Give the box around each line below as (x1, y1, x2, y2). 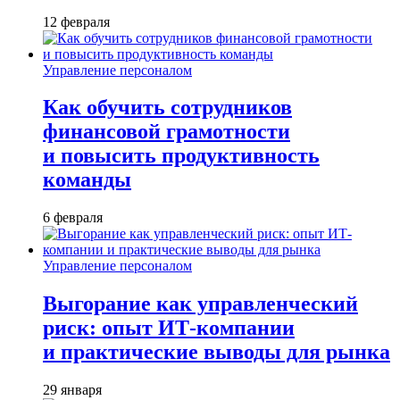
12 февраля (43, 13, 110, 29)
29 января (43, 382, 102, 398)
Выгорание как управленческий (43, 292, 358, 316)
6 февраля (43, 210, 103, 226)
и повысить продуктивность (43, 144, 320, 168)
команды (43, 168, 131, 192)
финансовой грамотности (43, 120, 290, 144)
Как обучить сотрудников (43, 96, 292, 120)
